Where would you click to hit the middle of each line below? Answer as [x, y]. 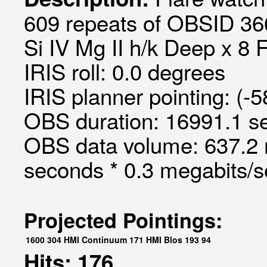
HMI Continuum [95, 240]
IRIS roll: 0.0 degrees [125, 71]
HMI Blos [164, 240]
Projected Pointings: [123, 220]
